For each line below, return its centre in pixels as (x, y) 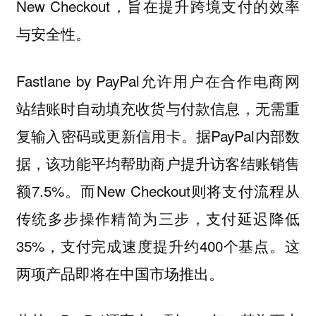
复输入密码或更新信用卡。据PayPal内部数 (158, 135)
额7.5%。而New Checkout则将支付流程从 (158, 190)
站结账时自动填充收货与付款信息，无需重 (158, 108)
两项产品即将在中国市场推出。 (120, 273)
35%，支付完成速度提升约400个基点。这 (158, 245)
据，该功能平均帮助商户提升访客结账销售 (158, 163)
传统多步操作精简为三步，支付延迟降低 (158, 218)
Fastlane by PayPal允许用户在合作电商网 (158, 80)
